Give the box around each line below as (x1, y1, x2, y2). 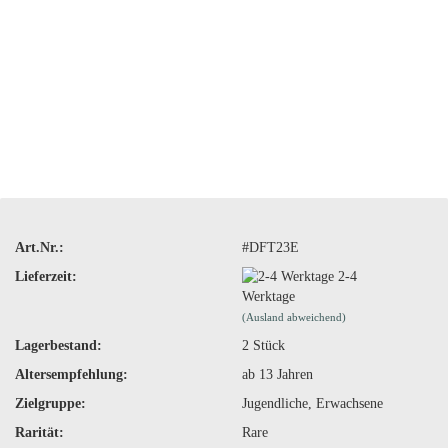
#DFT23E (241, 239, 299, 255)
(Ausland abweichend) (241, 311, 346, 324)
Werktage (241, 289, 295, 305)
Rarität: (15, 425, 64, 441)
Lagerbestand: (15, 338, 102, 354)
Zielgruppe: (15, 396, 86, 412)
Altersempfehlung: (15, 367, 128, 383)
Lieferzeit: (15, 268, 77, 284)
